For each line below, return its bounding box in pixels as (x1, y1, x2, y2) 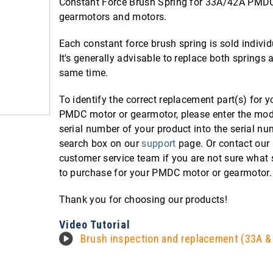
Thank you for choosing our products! (58, 194, 228, 205)
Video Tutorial (58, 218, 130, 231)
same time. (58, 67, 108, 79)
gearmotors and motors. (58, 11, 167, 23)
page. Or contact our (175, 138, 270, 149)
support (141, 138, 176, 149)
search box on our (58, 138, 142, 149)
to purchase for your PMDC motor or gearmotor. (58, 167, 272, 179)
